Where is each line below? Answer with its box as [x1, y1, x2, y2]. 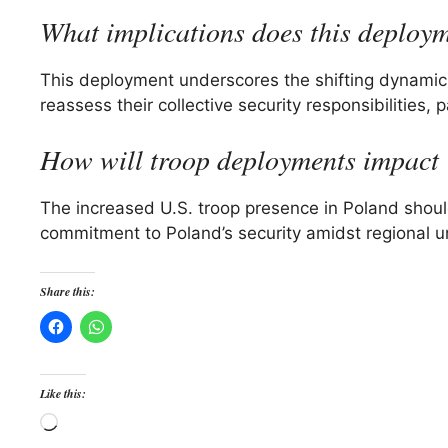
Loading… [57, 413, 136, 434]
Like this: [40, 384, 86, 402]
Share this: [40, 282, 95, 300]
